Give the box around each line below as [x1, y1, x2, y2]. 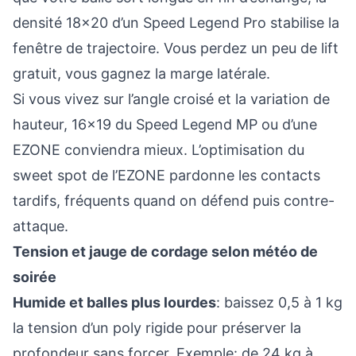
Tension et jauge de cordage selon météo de [13, 243, 318, 260]
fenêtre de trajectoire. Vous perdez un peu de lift [13, 40, 339, 56]
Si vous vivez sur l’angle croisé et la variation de [13, 91, 330, 107]
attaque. [13, 218, 68, 234]
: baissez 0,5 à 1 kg [216, 294, 342, 311]
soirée [13, 269, 56, 285]
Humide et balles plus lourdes [13, 294, 216, 311]
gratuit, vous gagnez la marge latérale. [13, 65, 270, 82]
